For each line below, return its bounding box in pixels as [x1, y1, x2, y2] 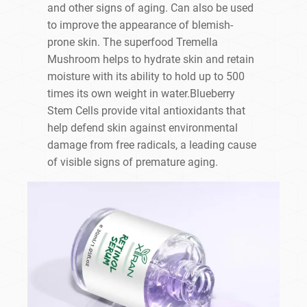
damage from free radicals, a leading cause [47, 138, 257, 152]
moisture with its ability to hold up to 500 [47, 70, 245, 84]
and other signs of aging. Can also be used [47, 1, 254, 15]
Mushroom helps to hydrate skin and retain [47, 53, 255, 66]
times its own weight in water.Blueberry [47, 87, 236, 101]
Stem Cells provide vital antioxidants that [47, 104, 246, 118]
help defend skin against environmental [47, 121, 238, 135]
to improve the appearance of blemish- [47, 19, 234, 32]
